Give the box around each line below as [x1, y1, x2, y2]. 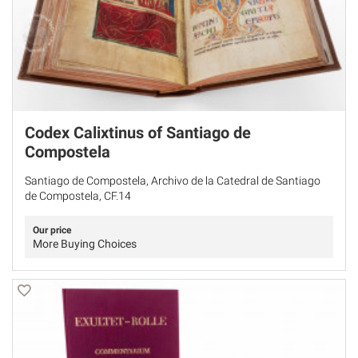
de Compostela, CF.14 [25, 189, 131, 202]
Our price [33, 224, 71, 236]
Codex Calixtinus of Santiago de [25, 122, 251, 142]
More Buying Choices [33, 237, 137, 250]
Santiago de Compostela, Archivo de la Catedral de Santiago [25, 173, 320, 187]
